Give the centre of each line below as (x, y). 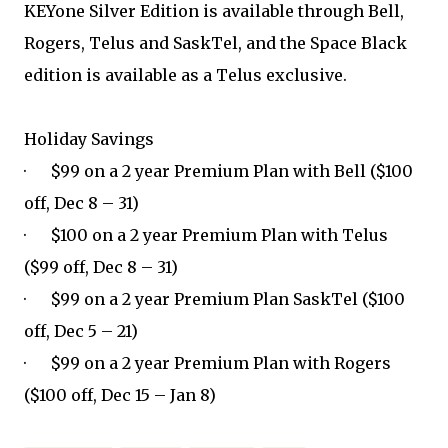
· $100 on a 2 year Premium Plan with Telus (206, 235)
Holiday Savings (89, 139)
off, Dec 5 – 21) (81, 331)
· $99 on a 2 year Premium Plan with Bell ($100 (218, 171)
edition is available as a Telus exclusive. (185, 75)
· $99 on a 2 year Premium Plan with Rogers (207, 363)
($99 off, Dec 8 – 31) (101, 267)
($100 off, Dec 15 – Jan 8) (120, 395)
